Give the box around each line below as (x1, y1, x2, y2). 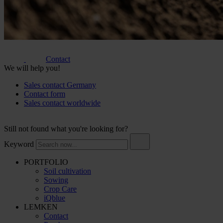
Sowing (44, 175, 68, 184)
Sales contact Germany (24, 80, 96, 89)
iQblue (44, 193, 65, 202)
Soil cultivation (44, 166, 91, 175)
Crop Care (44, 184, 77, 193)
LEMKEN (24, 202, 58, 211)
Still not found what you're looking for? (4, 124, 128, 133)
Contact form (24, 89, 65, 98)
